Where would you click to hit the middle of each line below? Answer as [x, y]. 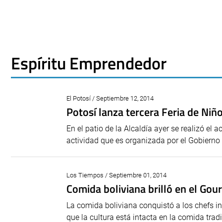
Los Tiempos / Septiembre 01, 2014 [116, 175]
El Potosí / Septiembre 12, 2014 [110, 98]
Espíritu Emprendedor [89, 63]
